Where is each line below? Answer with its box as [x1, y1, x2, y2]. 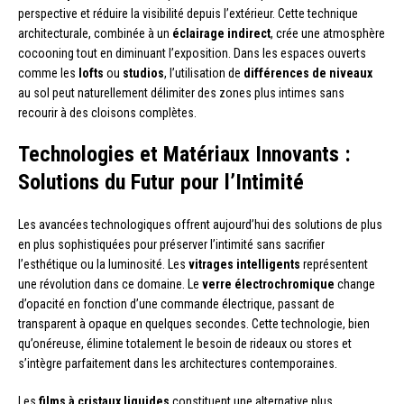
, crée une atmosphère [271, 25, 385, 41]
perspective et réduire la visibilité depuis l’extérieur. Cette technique [18, 5, 358, 21]
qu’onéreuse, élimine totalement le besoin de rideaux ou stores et [18, 335, 352, 351]
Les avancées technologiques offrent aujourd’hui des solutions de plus [18, 216, 382, 232]
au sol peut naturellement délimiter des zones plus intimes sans [18, 85, 344, 100]
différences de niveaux [243, 65, 372, 80]
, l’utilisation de [164, 65, 243, 80]
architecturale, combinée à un [18, 25, 172, 41]
